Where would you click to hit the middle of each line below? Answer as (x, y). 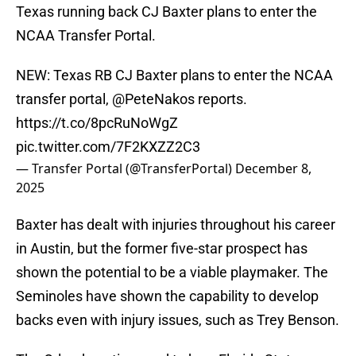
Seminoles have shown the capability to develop (167, 296)
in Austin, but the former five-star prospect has (162, 249)
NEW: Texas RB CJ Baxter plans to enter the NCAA (174, 75)
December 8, (273, 169)
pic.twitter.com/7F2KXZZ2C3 (108, 147)
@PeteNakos (153, 99)
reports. (221, 99)
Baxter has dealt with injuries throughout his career (176, 225)
